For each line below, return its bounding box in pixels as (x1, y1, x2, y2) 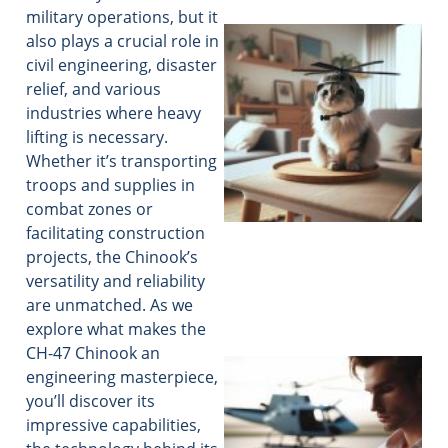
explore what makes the (26, 318, 206, 341)
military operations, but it (26, 6, 218, 29)
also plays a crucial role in (26, 30, 219, 53)
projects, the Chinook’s (26, 246, 198, 269)
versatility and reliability (26, 270, 205, 293)
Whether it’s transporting (26, 150, 217, 173)
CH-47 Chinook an (26, 342, 160, 365)
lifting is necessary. (26, 126, 168, 149)
